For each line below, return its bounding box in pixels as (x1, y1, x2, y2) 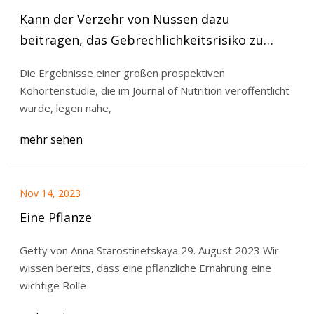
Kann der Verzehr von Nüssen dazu (19, 10, 230, 27)
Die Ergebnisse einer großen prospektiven (19, 65, 225, 80)
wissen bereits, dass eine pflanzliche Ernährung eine (19, 260, 271, 275)
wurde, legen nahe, (19, 100, 111, 115)
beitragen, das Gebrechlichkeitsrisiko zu (19, 31, 264, 48)
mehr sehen (19, 132, 83, 148)
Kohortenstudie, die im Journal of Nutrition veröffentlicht (19, 83, 289, 97)
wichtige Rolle (19, 278, 86, 292)
